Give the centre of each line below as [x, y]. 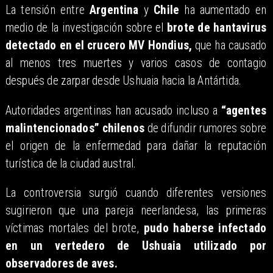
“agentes [244, 110]
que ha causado [229, 46]
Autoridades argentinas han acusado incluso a [113, 110]
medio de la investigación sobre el [86, 28]
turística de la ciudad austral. [71, 163]
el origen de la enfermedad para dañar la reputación [136, 146]
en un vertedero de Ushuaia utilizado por [136, 246]
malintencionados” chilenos [75, 128]
